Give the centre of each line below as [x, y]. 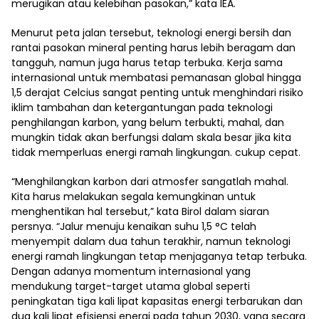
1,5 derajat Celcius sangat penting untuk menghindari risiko [157, 93]
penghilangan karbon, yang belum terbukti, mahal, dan [148, 122]
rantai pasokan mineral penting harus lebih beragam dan [153, 48]
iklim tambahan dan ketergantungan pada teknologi [142, 108]
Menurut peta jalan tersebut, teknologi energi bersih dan [151, 33]
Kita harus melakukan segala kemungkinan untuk [134, 197]
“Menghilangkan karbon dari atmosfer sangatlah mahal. [150, 182]
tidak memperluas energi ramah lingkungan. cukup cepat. [156, 152]
